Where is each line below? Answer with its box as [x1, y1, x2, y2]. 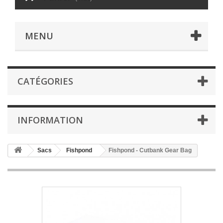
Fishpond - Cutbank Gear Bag [109, 147, 192, 154]
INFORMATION [17, 114, 83, 126]
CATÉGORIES [17, 75, 73, 88]
